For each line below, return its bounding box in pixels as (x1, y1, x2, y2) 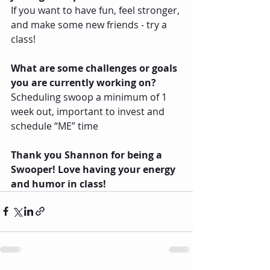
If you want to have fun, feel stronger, (11, 3, 182, 17)
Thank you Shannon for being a (11, 148, 165, 162)
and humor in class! (11, 177, 106, 190)
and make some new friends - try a (11, 17, 169, 31)
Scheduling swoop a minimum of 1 (11, 90, 169, 104)
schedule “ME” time (11, 119, 98, 133)
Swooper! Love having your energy (11, 162, 178, 176)
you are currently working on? (11, 75, 156, 89)
